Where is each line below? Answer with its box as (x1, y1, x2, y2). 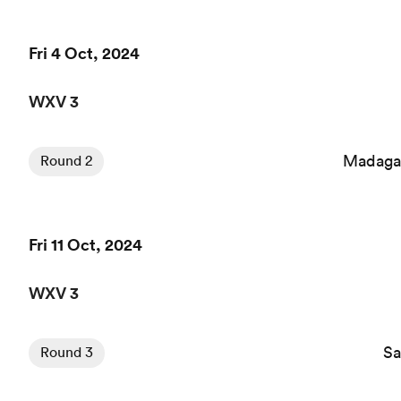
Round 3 (40, 343, 93, 361)
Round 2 (40, 151, 92, 169)
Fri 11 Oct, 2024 (29, 234, 142, 255)
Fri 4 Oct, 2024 (29, 42, 140, 64)
